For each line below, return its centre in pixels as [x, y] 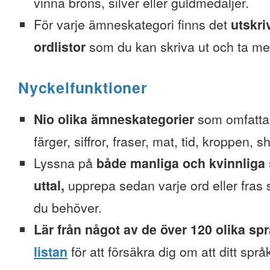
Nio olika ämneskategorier [114, 119]
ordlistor [60, 47]
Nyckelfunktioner [83, 87]
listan [51, 252]
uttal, [49, 185]
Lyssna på [65, 163]
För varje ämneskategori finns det [132, 24]
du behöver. [68, 207]
